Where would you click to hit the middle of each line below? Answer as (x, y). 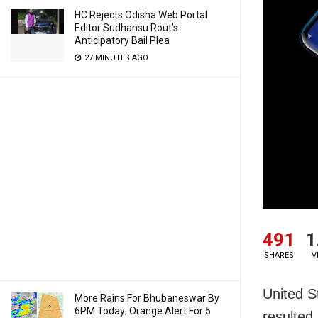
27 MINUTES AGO (115, 58)
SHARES (279, 256)
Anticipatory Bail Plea (122, 40)
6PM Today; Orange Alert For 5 (143, 311)
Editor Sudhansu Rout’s (126, 28)
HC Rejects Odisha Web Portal (141, 15)
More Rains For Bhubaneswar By (147, 298)
